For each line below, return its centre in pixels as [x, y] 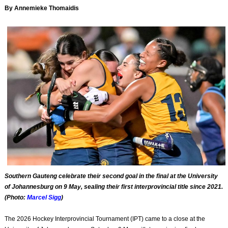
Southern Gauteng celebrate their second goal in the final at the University [111, 176]
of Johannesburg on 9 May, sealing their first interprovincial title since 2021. [114, 187]
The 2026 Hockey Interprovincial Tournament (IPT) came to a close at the [105, 219]
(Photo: [16, 198]
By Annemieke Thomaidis [42, 8]
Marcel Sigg [44, 198]
